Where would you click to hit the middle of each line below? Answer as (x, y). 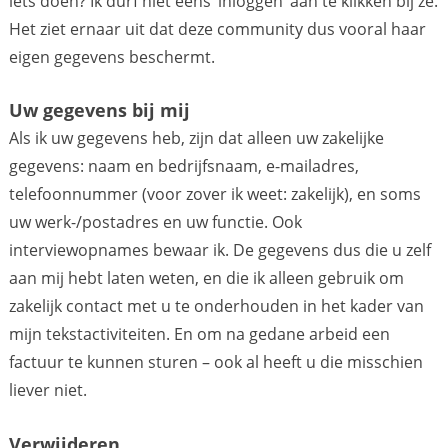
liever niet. (47, 389)
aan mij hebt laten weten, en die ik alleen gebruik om (206, 277)
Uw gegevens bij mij (99, 110)
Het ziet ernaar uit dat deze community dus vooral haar (217, 28)
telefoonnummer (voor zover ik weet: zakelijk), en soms (214, 193)
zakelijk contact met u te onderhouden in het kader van (216, 305)
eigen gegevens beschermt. (111, 56)
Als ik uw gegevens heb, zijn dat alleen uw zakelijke (196, 137)
